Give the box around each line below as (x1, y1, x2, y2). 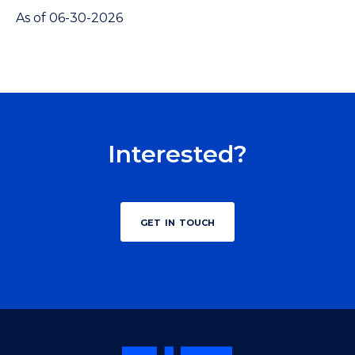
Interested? (108, 139, 247, 170)
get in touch (140, 213, 215, 229)
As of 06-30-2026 (16, 10, 123, 26)
